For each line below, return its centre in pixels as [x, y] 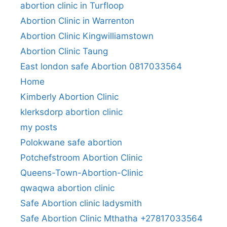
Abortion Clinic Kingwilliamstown [87, 36]
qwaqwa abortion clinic [67, 188]
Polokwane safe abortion [71, 143]
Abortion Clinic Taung [64, 51]
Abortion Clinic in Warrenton [77, 21]
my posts [39, 127]
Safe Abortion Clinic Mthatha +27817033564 [111, 219]
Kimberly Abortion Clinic [69, 97]
